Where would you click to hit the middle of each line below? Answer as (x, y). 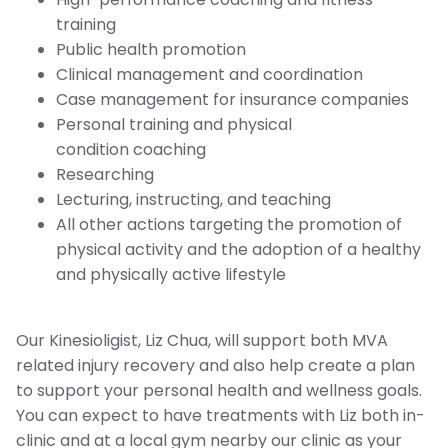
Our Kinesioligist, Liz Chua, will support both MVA (202, 340)
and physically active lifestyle (171, 274)
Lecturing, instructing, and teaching (193, 199)
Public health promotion (151, 49)
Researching (105, 174)
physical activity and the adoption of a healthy (238, 249)
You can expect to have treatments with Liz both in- (220, 415)
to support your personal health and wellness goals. (219, 390)
